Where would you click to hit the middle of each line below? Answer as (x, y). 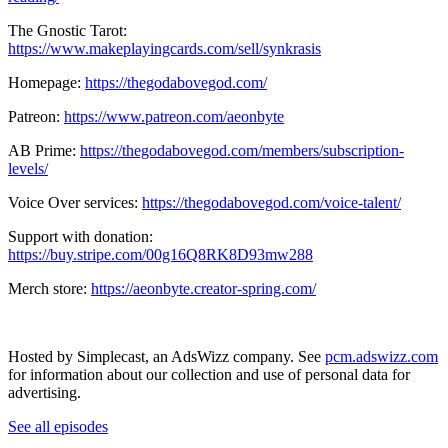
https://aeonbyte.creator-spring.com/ (203, 288)
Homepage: (46, 82)
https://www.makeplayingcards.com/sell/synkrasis (164, 48)
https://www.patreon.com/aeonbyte (174, 116)
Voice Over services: (75, 202)
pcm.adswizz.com (381, 356)
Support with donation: (80, 236)
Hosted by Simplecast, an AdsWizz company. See (166, 356)
